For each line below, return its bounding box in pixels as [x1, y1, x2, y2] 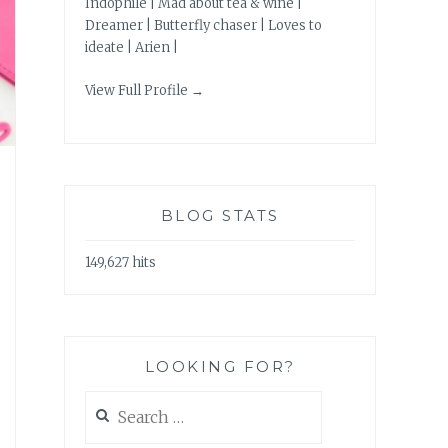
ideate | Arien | [85, 39, 178, 57]
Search [84, 392, 129, 410]
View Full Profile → [85, 81, 204, 99]
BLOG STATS [160, 206, 280, 226]
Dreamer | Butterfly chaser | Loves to [85, 17, 322, 35]
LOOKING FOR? [144, 357, 296, 377]
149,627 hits [85, 253, 156, 271]
